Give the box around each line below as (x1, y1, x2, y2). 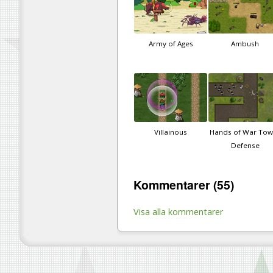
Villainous (154, 127, 187, 137)
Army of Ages (148, 39, 193, 49)
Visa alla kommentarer (133, 205, 223, 218)
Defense (230, 141, 260, 151)
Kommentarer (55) (133, 176, 234, 194)
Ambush (231, 39, 259, 49)
